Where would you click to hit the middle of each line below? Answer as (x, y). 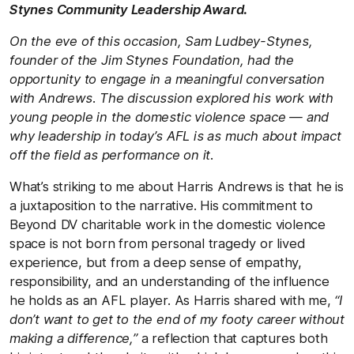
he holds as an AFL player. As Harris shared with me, (172, 300)
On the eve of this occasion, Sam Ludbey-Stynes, (161, 41)
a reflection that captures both (232, 338)
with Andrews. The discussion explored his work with (171, 98)
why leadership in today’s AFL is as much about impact (175, 136)
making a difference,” (73, 338)
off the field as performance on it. (112, 154)
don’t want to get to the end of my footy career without (177, 319)
